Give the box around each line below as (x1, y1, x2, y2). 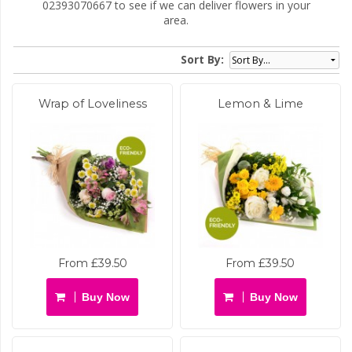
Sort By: (181, 51, 225, 67)
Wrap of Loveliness (38, 96, 147, 111)
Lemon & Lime (217, 96, 303, 111)
